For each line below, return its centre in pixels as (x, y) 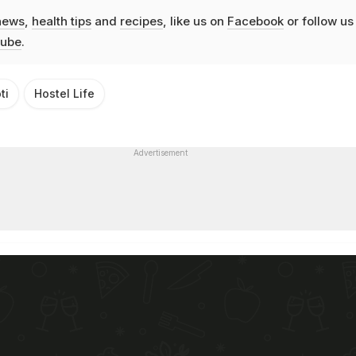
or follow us (318, 21)
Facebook (255, 21)
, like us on (195, 21)
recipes (141, 21)
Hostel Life (64, 94)
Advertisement (160, 153)
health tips (61, 21)
